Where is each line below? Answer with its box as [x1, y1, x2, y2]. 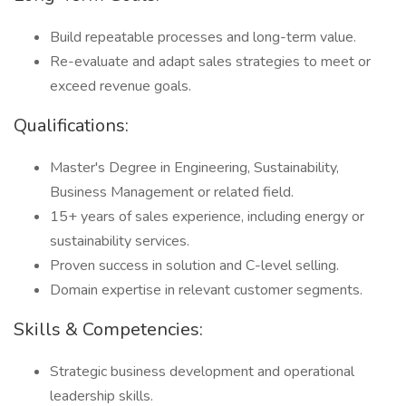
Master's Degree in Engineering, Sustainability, [50, 158, 339, 178]
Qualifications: [14, 113, 129, 138]
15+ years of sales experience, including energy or [50, 207, 364, 227]
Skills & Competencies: [14, 317, 203, 342]
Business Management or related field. [50, 182, 294, 202]
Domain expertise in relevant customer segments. [50, 280, 362, 300]
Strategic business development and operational [50, 362, 354, 382]
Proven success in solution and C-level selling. [50, 256, 339, 275]
